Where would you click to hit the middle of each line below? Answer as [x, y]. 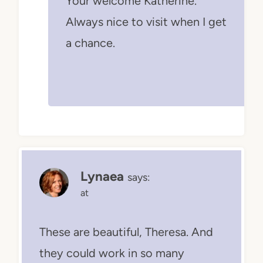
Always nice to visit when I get [146, 22]
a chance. [90, 43]
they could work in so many [112, 253]
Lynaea [102, 177]
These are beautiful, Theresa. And [126, 232]
